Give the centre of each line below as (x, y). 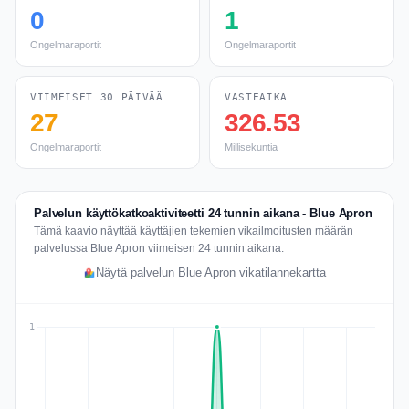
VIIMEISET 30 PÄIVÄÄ (97, 97)
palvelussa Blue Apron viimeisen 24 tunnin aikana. (159, 248)
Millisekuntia (251, 147)
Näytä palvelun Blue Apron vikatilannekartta (211, 273)
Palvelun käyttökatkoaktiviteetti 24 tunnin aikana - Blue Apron (203, 213)
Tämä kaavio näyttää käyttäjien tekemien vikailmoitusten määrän (194, 231)
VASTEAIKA (256, 97)
